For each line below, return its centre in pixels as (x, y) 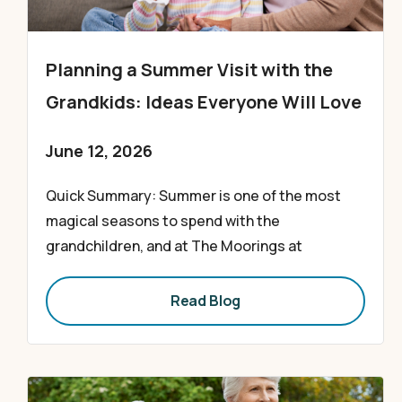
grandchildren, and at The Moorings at (174, 246)
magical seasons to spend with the (163, 221)
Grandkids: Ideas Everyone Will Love (204, 102)
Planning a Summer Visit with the (189, 70)
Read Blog (205, 301)
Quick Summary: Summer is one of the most (193, 196)
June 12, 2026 (99, 151)
